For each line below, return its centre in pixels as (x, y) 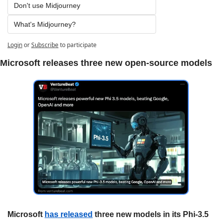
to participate (78, 45)
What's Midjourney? (45, 24)
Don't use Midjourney (47, 5)
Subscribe (45, 45)
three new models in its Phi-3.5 (151, 214)
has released (69, 214)
